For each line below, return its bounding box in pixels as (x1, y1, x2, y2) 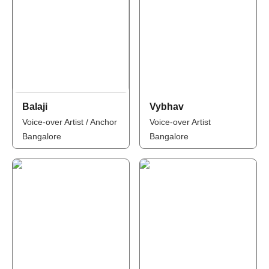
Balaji (22, 101, 47, 112)
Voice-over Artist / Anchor (22, 117, 117, 127)
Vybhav (150, 101, 184, 112)
